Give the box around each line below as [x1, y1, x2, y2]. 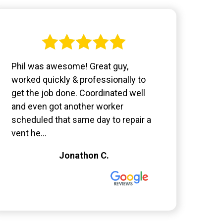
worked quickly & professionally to [11, 74, 146, 85]
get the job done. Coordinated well [11, 88, 145, 99]
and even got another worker [11, 101, 123, 112]
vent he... [11, 128, 47, 139]
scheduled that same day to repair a [11, 114, 151, 125]
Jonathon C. [58, 150, 109, 161]
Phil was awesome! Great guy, [11, 61, 128, 72]
